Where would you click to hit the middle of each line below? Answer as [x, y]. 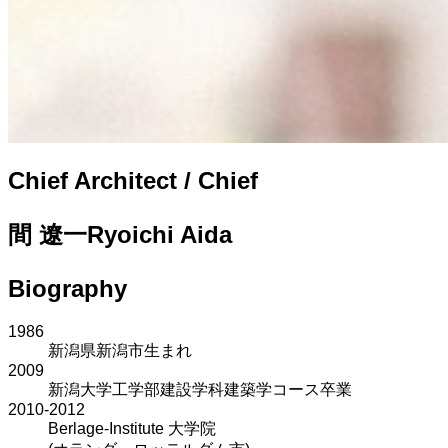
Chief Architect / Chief [133, 180]
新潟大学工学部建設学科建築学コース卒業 [200, 389]
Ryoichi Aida [159, 234]
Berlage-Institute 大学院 [132, 428]
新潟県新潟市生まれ [120, 350]
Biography [67, 288]
